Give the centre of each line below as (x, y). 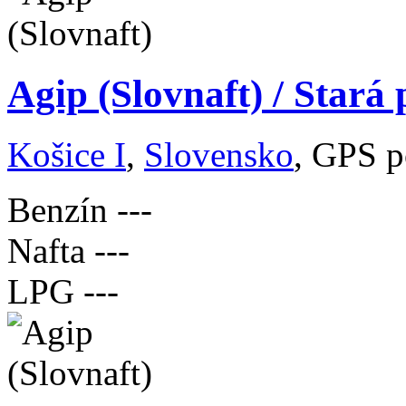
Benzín (58, 209)
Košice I (67, 154)
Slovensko (219, 154)
